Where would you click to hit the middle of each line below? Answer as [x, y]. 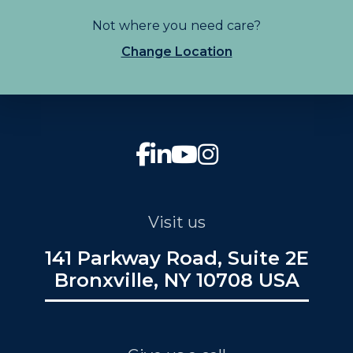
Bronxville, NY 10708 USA [176, 281]
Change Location [176, 52]
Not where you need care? [176, 26]
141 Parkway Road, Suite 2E [176, 258]
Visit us [176, 223]
